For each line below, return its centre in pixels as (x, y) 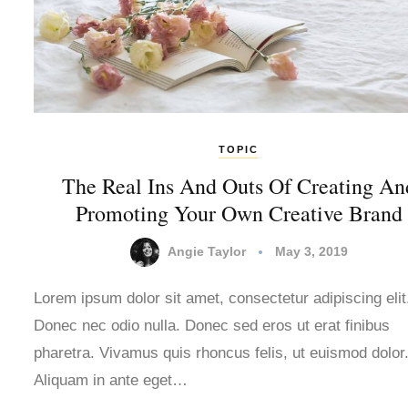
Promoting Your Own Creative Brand (239, 214)
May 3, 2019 (311, 251)
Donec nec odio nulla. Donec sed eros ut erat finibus (212, 326)
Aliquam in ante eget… (111, 381)
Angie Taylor (206, 251)
